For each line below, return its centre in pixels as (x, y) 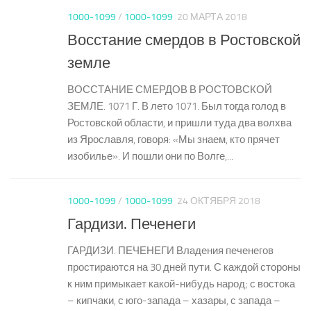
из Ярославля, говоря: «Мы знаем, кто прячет (174, 140)
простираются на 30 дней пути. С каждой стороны (184, 268)
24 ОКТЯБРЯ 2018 (219, 201)
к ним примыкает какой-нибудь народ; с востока (181, 284)
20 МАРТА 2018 (212, 17)
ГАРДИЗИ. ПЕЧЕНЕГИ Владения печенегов (170, 251)
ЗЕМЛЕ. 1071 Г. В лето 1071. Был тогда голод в (177, 107)
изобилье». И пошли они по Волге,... (150, 157)
